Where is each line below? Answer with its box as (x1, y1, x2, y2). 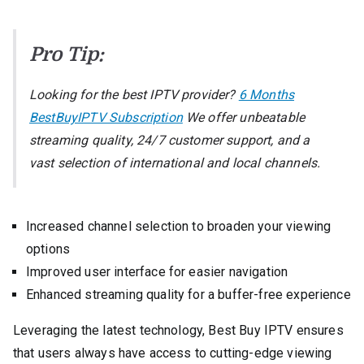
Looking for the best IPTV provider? (29, 86, 239, 102)
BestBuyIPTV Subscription (29, 109, 183, 125)
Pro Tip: (29, 42, 105, 66)
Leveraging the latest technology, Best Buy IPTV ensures (13, 322, 344, 338)
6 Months (238, 86, 295, 102)
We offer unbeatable (182, 109, 305, 125)
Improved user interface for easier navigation (26, 263, 288, 279)
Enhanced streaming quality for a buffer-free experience (26, 286, 351, 302)
